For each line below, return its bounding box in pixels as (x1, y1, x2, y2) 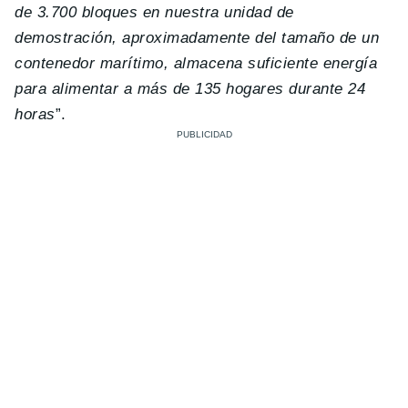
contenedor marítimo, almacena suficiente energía (15, 54, 378, 72)
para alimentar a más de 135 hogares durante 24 (15, 79, 366, 97)
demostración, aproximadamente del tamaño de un (15, 28, 380, 46)
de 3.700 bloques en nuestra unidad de (15, 3, 294, 21)
